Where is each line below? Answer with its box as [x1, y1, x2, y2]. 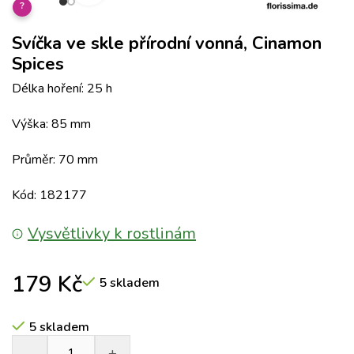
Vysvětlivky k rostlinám [28, 223, 196, 244]
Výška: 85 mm [12, 115, 91, 133]
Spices [12, 52, 64, 76]
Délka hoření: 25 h [12, 80, 112, 97]
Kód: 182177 [12, 186, 87, 204]
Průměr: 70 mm [12, 151, 98, 168]
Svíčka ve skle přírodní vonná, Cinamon [12, 32, 322, 55]
